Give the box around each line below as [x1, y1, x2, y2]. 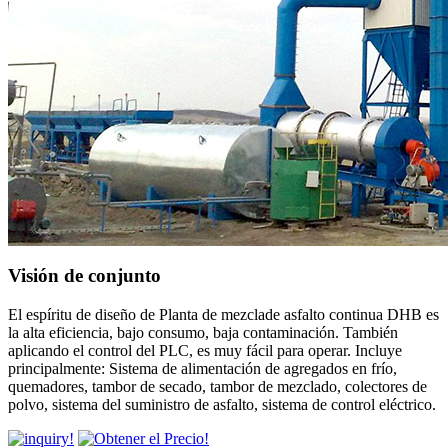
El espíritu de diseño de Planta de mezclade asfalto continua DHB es [8, 305, 439, 323]
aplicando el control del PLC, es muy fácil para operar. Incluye [8, 341, 402, 359]
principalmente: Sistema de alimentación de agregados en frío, [8, 359, 397, 377]
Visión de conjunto [8, 265, 161, 287]
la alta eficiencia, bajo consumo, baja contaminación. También [8, 323, 398, 341]
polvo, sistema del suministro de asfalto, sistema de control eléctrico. [8, 395, 436, 413]
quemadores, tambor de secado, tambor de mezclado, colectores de [8, 377, 427, 395]
